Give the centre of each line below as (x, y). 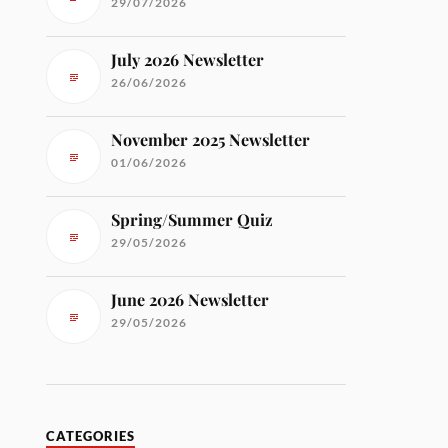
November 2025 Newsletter (211, 139)
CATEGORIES (91, 436)
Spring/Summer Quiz (192, 219)
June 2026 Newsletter (190, 299)
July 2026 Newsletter (188, 59)
